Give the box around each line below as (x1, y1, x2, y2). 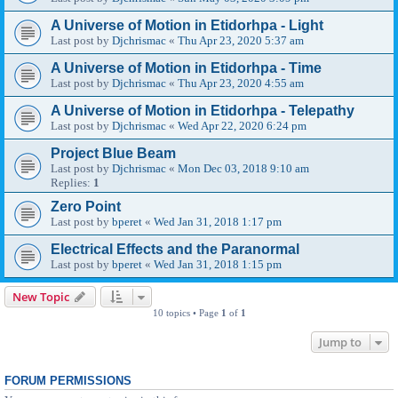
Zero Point (51, 198, 121, 214)
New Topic (12, 288, 69, 305)
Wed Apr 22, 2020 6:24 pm (178, 118, 306, 132)
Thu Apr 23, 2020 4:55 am (178, 76, 304, 90)
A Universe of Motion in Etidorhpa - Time (51, 60, 322, 76)
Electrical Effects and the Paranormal (51, 241, 299, 257)
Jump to (319, 333, 362, 350)
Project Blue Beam (51, 145, 176, 161)
